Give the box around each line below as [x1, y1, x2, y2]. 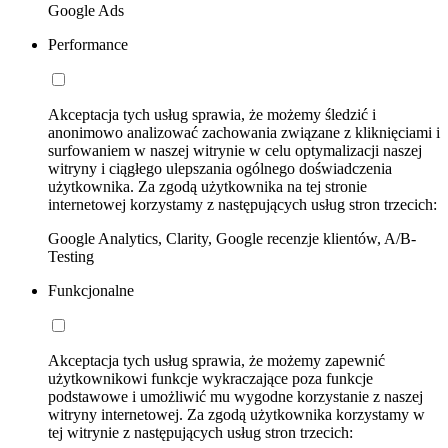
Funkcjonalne [48, 282, 134, 300]
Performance [48, 36, 128, 54]
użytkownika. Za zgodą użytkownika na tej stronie [48, 178, 367, 196]
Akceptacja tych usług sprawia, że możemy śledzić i [48, 106, 376, 124]
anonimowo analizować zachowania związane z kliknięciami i [48, 124, 440, 142]
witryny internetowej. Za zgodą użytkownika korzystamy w [48, 406, 425, 424]
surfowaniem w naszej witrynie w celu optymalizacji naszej [48, 142, 422, 160]
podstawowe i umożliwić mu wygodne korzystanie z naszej [48, 388, 423, 406]
